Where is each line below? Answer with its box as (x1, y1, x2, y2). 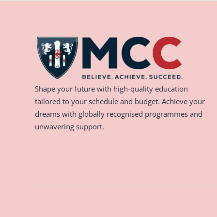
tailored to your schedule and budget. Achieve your (35, 96, 205, 106)
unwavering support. (35, 122, 104, 131)
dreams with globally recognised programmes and (35, 109, 202, 119)
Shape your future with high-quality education (35, 84, 188, 93)
